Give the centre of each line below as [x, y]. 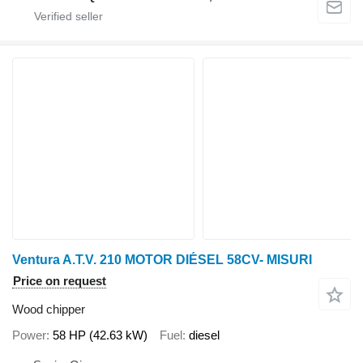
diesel [204, 335]
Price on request [60, 281]
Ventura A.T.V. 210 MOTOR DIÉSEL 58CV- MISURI [162, 260]
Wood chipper [49, 310]
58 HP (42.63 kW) [100, 335]
